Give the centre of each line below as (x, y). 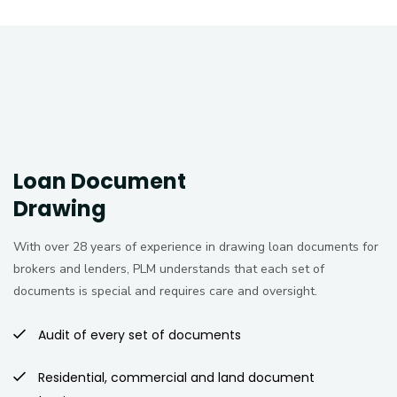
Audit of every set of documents (138, 335)
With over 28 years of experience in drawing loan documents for (196, 247)
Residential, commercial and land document (175, 378)
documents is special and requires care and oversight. (165, 292)
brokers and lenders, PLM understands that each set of (169, 269)
